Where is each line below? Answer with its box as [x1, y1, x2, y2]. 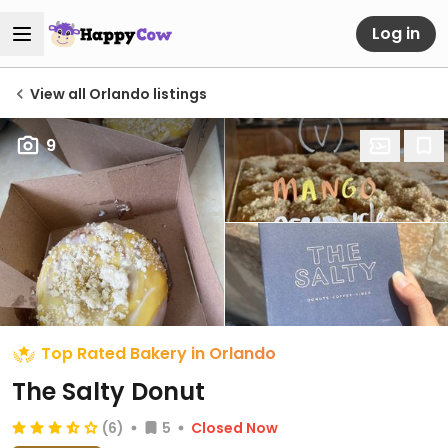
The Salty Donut [12, 375, 205, 408]
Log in [372, 21, 420, 45]
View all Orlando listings [30, 84, 207, 104]
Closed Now [191, 418, 278, 438]
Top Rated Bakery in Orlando [41, 342, 276, 365]
